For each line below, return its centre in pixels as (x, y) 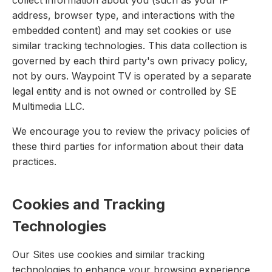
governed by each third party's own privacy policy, (130, 61)
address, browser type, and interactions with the (124, 15)
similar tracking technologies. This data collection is (130, 46)
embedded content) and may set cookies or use (122, 31)
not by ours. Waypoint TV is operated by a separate (132, 76)
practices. (34, 162)
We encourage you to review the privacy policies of (131, 131)
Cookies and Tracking (89, 205)
